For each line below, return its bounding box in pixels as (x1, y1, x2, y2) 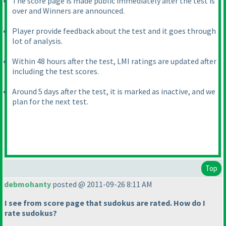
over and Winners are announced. (12, 6, 125, 16)
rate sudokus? (5, 208, 57, 218)
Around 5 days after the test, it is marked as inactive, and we (12, 86, 215, 97)
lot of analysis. (12, 36, 63, 46)
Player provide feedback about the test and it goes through (12, 26, 216, 36)
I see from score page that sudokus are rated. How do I (5, 198, 205, 208)
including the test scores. (12, 66, 99, 77)
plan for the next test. (12, 96, 88, 107)
